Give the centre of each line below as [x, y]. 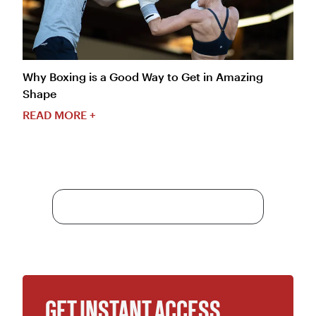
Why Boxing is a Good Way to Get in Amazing [143, 77]
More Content [158, 207]
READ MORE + [59, 115]
